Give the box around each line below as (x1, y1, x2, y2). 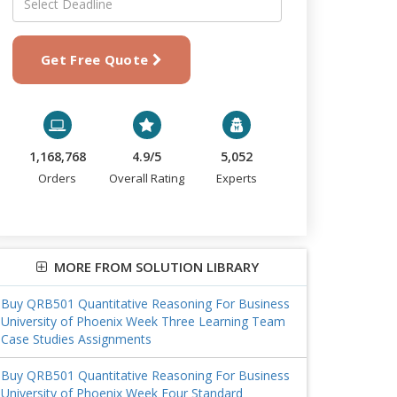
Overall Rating (109, 170, 185, 186)
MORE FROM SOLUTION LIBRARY (46, 258, 259, 276)
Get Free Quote (41, 51, 152, 68)
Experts (216, 170, 258, 186)
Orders (38, 170, 77, 186)
